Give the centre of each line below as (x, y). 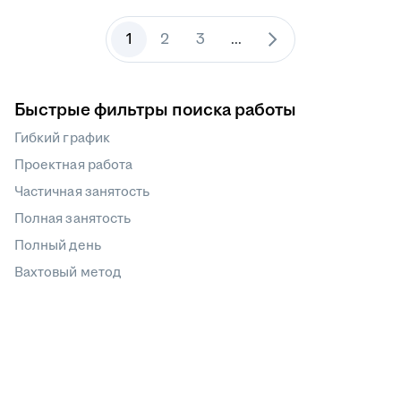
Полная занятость (73, 218)
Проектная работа (74, 165)
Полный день (58, 245)
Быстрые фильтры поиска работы (155, 110)
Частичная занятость (82, 192)
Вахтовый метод (68, 272)
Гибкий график (62, 138)
